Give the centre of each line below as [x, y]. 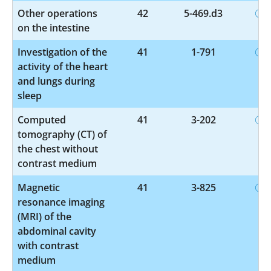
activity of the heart [63, 66]
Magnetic [39, 187]
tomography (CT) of [62, 134]
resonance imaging [61, 202]
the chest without [58, 149]
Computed [42, 119]
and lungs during [56, 81]
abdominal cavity [57, 231]
